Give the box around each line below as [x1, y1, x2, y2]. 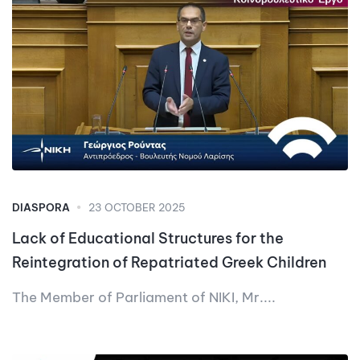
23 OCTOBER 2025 [88, 201, 186, 215]
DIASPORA [12, 201, 70, 215]
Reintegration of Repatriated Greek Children [12, 253, 326, 272]
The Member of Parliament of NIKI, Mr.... [12, 288, 276, 307]
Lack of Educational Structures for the [12, 229, 284, 248]
